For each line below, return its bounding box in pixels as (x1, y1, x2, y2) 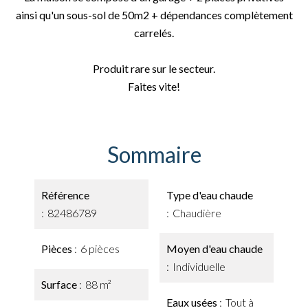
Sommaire (107, 141, 201, 168)
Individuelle (173, 260, 225, 273)
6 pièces (80, 242, 120, 255)
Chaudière (173, 206, 221, 219)
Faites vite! (128, 80, 180, 93)
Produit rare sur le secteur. (93, 62, 215, 75)
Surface (41, 278, 79, 291)
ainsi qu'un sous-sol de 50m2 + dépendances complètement (15, 8, 293, 21)
